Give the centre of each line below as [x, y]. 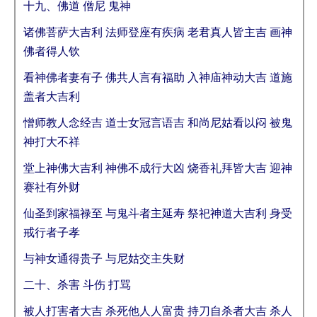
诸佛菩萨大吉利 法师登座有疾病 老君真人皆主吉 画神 [158, 32]
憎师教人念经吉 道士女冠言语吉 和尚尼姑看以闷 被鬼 [158, 123]
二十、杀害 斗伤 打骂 [77, 285]
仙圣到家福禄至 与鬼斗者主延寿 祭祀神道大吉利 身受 [158, 213]
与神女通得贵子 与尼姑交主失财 [104, 259]
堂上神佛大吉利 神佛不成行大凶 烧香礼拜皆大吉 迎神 [158, 168]
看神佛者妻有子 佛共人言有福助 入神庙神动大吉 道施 [158, 77]
